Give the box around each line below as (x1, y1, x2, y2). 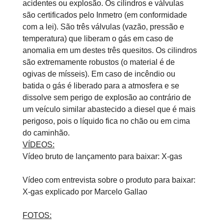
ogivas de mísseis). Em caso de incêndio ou (23, 70, 175, 78)
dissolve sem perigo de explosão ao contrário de (23, 93, 191, 102)
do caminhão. (23, 129, 72, 137)
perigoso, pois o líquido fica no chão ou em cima (23, 117, 190, 125)
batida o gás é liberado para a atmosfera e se (23, 82, 179, 90)
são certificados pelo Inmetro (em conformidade (23, 11, 187, 19)
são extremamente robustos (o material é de (23, 58, 175, 66)
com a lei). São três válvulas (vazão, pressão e (23, 23, 184, 31)
